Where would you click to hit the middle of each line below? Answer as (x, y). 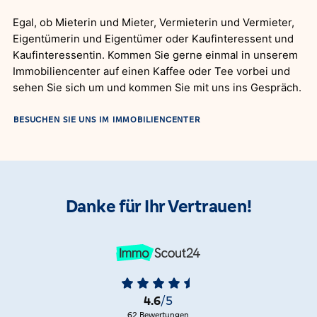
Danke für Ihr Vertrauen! (158, 207)
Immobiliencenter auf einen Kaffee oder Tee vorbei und (151, 72)
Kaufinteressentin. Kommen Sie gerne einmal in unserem (155, 56)
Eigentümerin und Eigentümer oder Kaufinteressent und (153, 39)
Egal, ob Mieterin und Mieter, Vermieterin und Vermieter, (153, 23)
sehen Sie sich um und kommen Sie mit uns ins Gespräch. (157, 88)
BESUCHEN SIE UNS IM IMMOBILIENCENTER (106, 120)
